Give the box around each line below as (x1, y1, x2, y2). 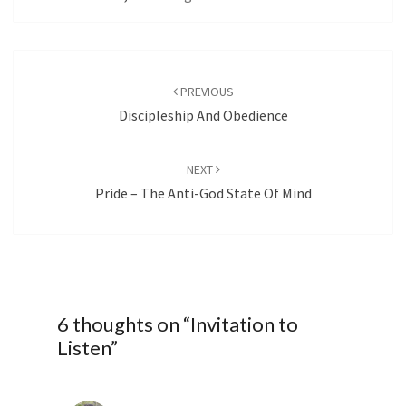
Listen (57, 335, 111, 361)
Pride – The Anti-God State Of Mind (94, 184, 312, 202)
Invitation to (190, 312, 298, 337)
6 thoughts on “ (57, 312, 190, 337)
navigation (13, 72, 104, 97)
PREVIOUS (177, 83, 234, 100)
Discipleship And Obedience (118, 106, 288, 124)
